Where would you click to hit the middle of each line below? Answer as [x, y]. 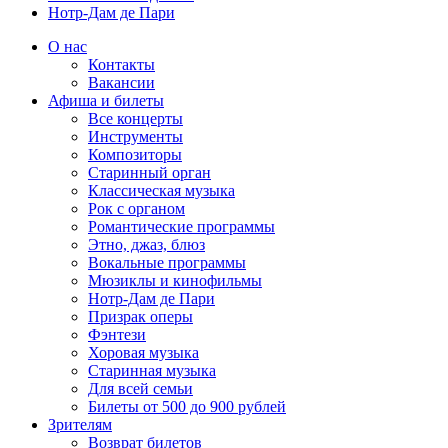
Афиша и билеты [106, 100]
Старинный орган [149, 172]
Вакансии [121, 82]
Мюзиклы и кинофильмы [175, 280]
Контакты [121, 64]
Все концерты [135, 118]
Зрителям [80, 424]
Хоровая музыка [143, 352]
